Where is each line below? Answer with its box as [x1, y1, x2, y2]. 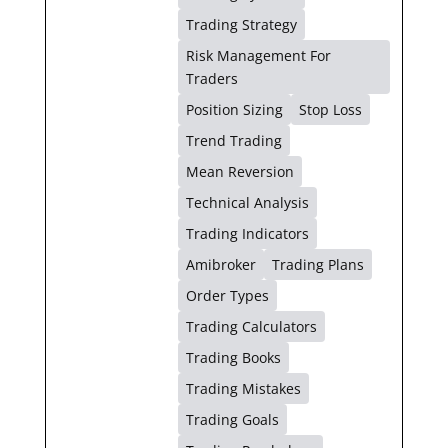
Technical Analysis [185, 192, 309, 212]
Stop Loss [298, 99, 362, 119]
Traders [185, 68, 238, 88]
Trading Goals [185, 409, 279, 429]
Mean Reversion [185, 161, 294, 181]
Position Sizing [185, 99, 283, 119]
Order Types [185, 285, 269, 305]
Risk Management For [185, 45, 331, 65]
